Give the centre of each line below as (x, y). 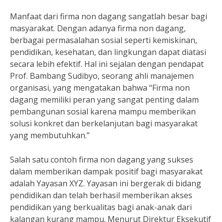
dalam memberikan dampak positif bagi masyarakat (106, 171)
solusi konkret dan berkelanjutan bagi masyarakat (104, 123)
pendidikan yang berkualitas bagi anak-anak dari (101, 207)
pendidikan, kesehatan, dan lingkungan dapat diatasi (108, 52)
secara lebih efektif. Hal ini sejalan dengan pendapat (107, 64)
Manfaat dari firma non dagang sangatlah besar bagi (109, 16)
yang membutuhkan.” (50, 135)
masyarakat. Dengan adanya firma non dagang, (98, 28)
